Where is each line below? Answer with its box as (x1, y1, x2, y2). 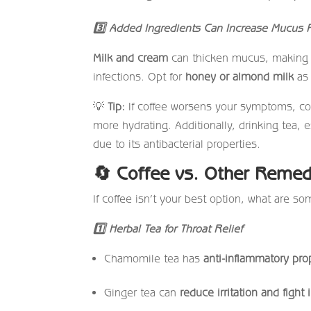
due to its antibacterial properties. (93, 137, 261, 150)
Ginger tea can (104, 285, 180, 299)
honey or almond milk (185, 69, 294, 83)
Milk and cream (93, 51, 169, 64)
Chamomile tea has (104, 251, 204, 264)
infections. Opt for (93, 69, 186, 83)
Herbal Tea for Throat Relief (106, 221, 243, 235)
